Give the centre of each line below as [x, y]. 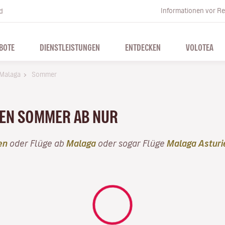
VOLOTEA [199, 47]
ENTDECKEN [143, 47]
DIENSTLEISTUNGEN [70, 47]
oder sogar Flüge [131, 143]
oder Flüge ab [37, 143]
